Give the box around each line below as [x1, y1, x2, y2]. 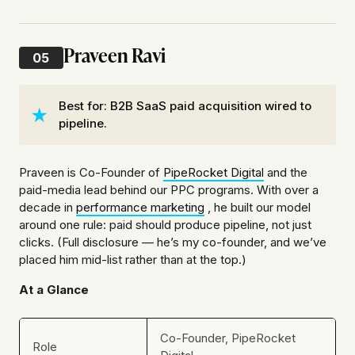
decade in [19, 200, 76, 216]
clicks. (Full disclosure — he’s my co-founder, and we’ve [19, 235, 326, 250]
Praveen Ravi [63, 40, 166, 69]
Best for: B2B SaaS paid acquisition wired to [59, 98, 311, 114]
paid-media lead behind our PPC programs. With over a [19, 182, 319, 198]
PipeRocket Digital [163, 165, 264, 181]
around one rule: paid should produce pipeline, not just [19, 217, 311, 233]
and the [264, 165, 307, 181]
